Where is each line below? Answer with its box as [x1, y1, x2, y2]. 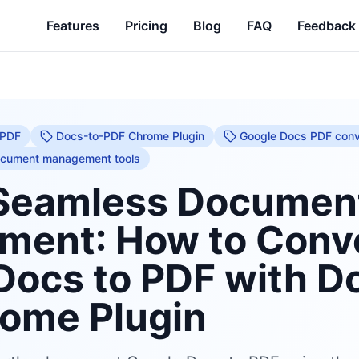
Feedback [297, 18, 356, 34]
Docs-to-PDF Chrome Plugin [56, 129, 204, 143]
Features [46, 18, 99, 34]
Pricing [125, 18, 167, 34]
